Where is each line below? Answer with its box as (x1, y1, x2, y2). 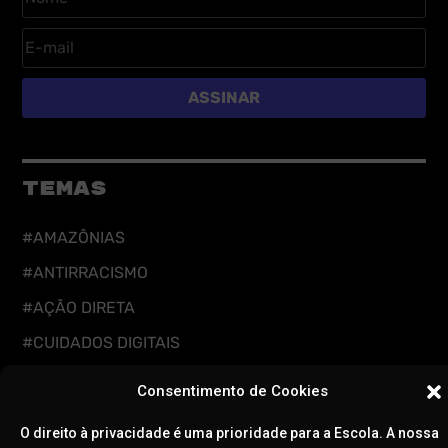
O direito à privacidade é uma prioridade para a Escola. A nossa (20, 425, 439, 441)
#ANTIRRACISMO (22, 263, 148, 283)
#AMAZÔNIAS (22, 228, 125, 248)
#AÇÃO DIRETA (22, 298, 135, 318)
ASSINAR (188, 88, 260, 108)
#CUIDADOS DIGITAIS (22, 333, 180, 353)
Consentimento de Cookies (136, 382, 328, 400)
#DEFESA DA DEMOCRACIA (22, 403, 227, 423)
